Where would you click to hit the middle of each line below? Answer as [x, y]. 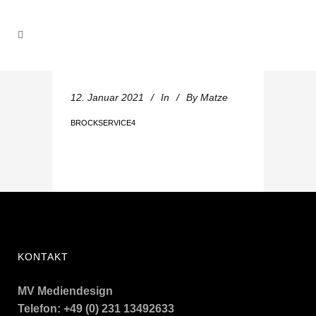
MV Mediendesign [65, 291]
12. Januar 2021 [107, 97]
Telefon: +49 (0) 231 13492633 [96, 309]
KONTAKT [43, 257]
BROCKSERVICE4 [103, 123]
